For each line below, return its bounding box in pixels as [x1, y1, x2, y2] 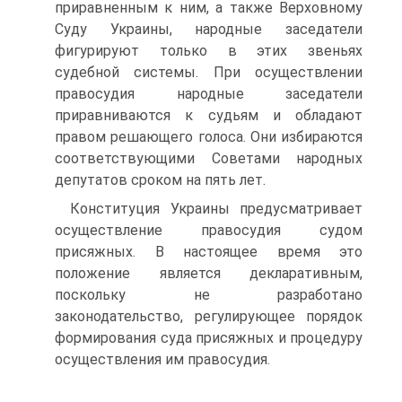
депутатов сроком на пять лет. [55, 171, 266, 188]
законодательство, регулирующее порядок [55, 308, 363, 325]
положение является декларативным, [55, 265, 363, 282]
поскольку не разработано [55, 286, 363, 303]
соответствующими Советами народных [55, 150, 363, 167]
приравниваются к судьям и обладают [55, 107, 363, 124]
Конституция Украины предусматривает [70, 200, 363, 217]
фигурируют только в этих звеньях [55, 42, 363, 59]
